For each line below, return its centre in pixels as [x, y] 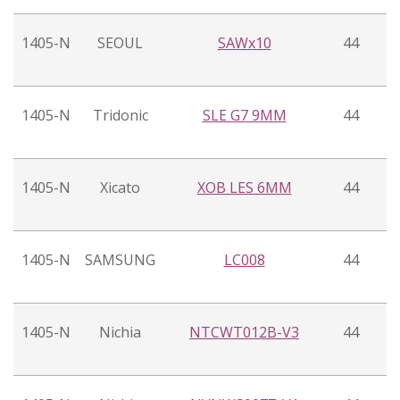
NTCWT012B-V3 [244, 333]
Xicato [120, 188]
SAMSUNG [120, 260]
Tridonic [120, 116]
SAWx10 [244, 43]
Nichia [120, 333]
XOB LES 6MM [244, 188]
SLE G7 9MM [244, 116]
